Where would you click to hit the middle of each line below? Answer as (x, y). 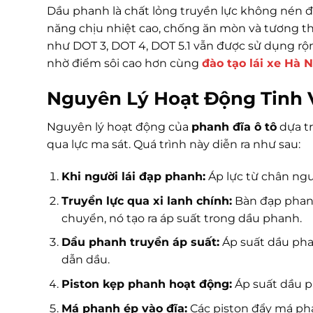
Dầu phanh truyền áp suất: (140, 242)
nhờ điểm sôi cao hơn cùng (124, 63)
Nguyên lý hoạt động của (119, 127)
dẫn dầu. (85, 260)
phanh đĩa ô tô (234, 127)
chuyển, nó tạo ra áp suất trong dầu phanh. (181, 218)
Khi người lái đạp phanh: (133, 177)
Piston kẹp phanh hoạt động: (146, 284)
